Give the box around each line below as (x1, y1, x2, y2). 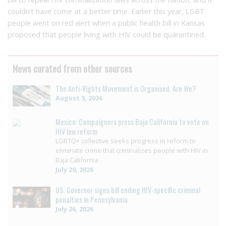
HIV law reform (55, 126, 97, 137)
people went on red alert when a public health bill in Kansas (8, 18, 205, 28)
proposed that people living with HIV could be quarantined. (8, 29, 205, 39)
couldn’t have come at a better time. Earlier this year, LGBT (8, 6, 205, 16)
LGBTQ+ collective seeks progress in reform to (55, 136, 196, 145)
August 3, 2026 (55, 93, 102, 102)
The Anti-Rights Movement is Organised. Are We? (55, 83, 196, 94)
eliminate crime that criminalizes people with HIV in (55, 145, 208, 155)
